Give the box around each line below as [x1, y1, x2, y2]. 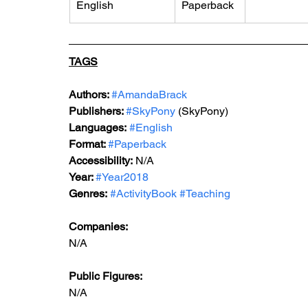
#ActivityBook [110, 187, 177, 200]
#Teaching [179, 187, 230, 200]
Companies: [69, 220, 128, 233]
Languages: [69, 121, 126, 134]
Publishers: [69, 104, 126, 118]
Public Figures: [69, 269, 144, 283]
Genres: [69, 187, 107, 200]
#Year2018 [96, 170, 148, 184]
